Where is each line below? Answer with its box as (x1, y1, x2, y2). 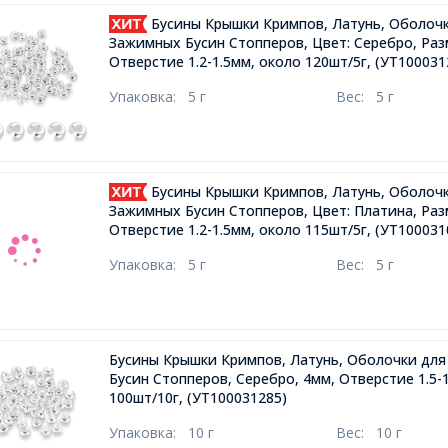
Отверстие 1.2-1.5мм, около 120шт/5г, (109, 52, 372, 72)
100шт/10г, (109, 387, 184, 407)
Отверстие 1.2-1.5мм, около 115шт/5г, (109, 220, 372, 240)
